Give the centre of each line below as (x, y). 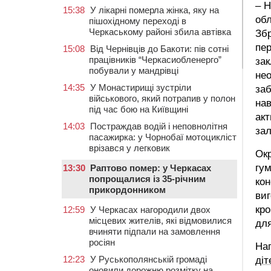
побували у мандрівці (134, 70)
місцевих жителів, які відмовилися (160, 220)
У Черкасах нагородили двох (150, 210)
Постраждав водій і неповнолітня (159, 126)
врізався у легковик (129, 148)
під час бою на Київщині (139, 109)
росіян (102, 242)
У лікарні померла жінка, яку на (155, 10)
